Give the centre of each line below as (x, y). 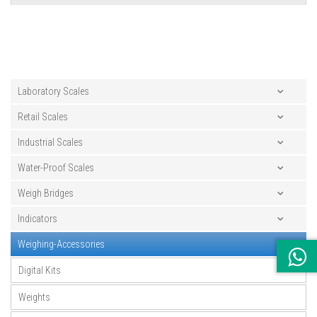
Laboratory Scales (53, 92)
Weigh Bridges (46, 194)
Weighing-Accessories (61, 244)
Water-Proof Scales (56, 168)
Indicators (38, 219)
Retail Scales (43, 117)
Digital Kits (40, 271)
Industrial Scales (50, 143)
